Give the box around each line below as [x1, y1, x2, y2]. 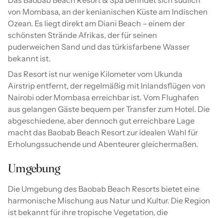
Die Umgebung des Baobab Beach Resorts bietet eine [8, 184, 200, 194]
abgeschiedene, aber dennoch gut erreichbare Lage [8, 116, 195, 126]
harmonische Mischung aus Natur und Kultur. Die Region [8, 196, 210, 206]
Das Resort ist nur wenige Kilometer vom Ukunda [8, 69, 182, 79]
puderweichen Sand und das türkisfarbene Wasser [8, 42, 190, 52]
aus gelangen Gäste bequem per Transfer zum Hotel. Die [8, 104, 210, 114]
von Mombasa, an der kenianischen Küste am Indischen [8, 7, 208, 17]
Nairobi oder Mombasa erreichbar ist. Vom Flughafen [8, 92, 199, 103]
